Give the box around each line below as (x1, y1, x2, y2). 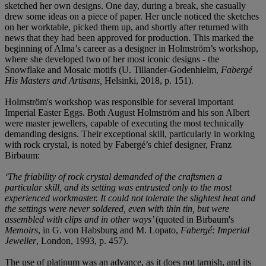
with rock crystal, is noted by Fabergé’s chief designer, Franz (5, 139, 232, 150)
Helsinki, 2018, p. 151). (104, 75, 194, 85)
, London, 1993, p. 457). (36, 235, 128, 246)
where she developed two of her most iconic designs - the (5, 53, 219, 64)
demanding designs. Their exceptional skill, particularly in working (5, 128, 255, 139)
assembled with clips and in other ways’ (5, 214, 156, 224)
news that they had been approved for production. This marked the (5, 32, 254, 43)
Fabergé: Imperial (180, 224, 249, 235)
